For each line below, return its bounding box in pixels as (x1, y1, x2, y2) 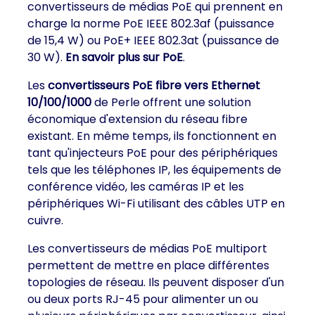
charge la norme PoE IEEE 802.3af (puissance (27, 15, 274, 32)
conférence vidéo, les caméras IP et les (27, 179, 244, 195)
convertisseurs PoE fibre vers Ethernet (48, 77, 260, 94)
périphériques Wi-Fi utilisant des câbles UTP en (27, 195, 285, 212)
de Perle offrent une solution (91, 94, 251, 110)
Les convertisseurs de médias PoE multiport (27, 240, 267, 257)
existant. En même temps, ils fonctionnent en (27, 128, 276, 144)
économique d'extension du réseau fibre (27, 111, 247, 127)
